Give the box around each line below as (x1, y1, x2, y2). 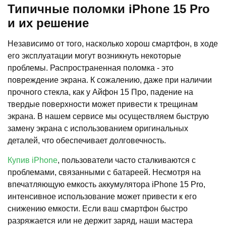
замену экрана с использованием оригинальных (8, 124, 188, 133)
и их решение (8, 16, 89, 30)
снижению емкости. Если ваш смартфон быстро (8, 204, 188, 213)
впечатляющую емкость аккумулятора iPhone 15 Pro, (8, 180, 205, 189)
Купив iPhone (8, 155, 58, 164)
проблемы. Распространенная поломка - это (8, 63, 174, 72)
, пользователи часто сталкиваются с (58, 155, 196, 164)
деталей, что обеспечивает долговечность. (8, 136, 166, 145)
